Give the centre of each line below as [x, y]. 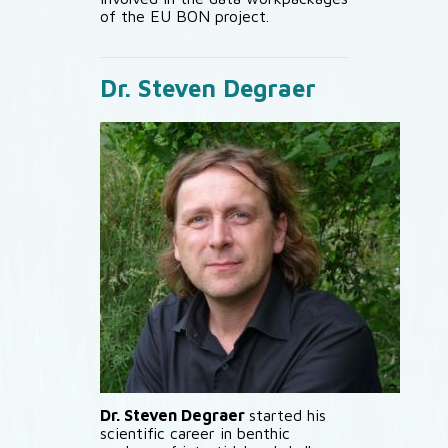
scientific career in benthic [195, 433]
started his [287, 415]
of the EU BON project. [184, 16]
